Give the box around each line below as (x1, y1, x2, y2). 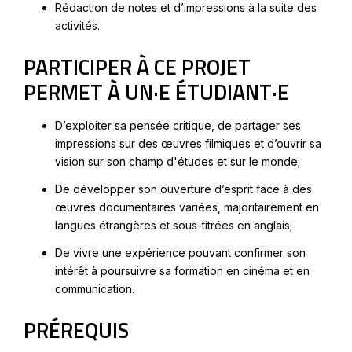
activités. (55, 18, 100, 32)
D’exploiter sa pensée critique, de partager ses (55, 118, 301, 132)
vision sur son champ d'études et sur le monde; (55, 154, 300, 168)
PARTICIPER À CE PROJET (24, 49, 251, 82)
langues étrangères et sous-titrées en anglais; (55, 218, 292, 232)
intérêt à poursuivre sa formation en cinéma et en (55, 263, 310, 277)
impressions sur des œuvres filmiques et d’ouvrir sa (55, 136, 321, 150)
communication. (55, 281, 134, 295)
